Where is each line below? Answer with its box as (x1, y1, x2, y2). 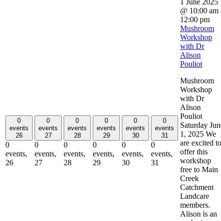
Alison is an (180, 209, 217, 218)
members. (180, 200, 210, 209)
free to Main (180, 165, 218, 174)
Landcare (180, 191, 209, 200)
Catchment (180, 183, 214, 191)
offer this (180, 147, 208, 156)
